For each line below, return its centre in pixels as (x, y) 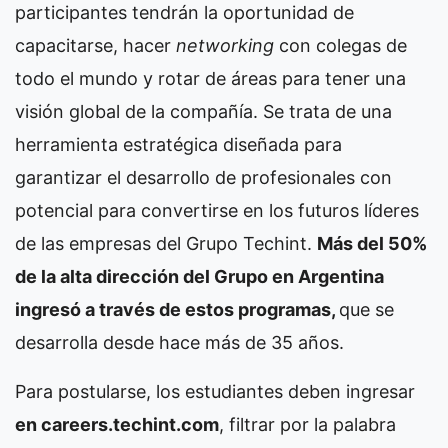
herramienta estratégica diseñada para (178, 145)
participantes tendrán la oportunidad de (184, 13)
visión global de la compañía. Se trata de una (203, 112)
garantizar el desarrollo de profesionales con (203, 178)
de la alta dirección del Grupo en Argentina (199, 277)
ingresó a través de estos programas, (177, 310)
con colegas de (340, 46)
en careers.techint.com (117, 425)
